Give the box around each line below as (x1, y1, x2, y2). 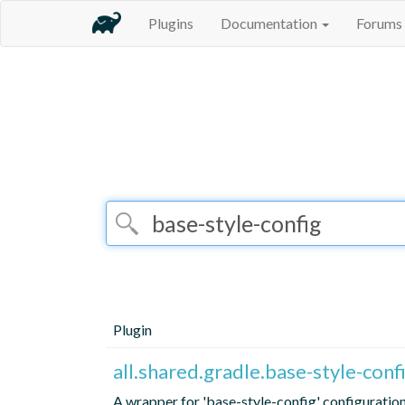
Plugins (148, 14, 193, 32)
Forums (356, 14, 402, 32)
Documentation (221, 14, 320, 32)
